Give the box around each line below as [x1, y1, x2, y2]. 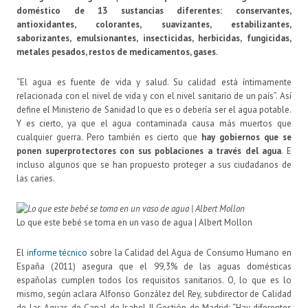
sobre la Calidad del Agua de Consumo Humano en [87, 246, 292, 258]
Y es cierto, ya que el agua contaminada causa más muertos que [16, 117, 291, 129]
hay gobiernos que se [201, 131, 292, 143]
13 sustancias [98, 4, 164, 16]
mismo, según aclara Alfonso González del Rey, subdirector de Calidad [16, 287, 291, 300]
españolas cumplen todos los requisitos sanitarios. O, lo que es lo [16, 274, 291, 286]
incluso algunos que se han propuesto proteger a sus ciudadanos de [16, 158, 291, 170]
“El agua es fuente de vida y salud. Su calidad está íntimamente [16, 76, 291, 88]
